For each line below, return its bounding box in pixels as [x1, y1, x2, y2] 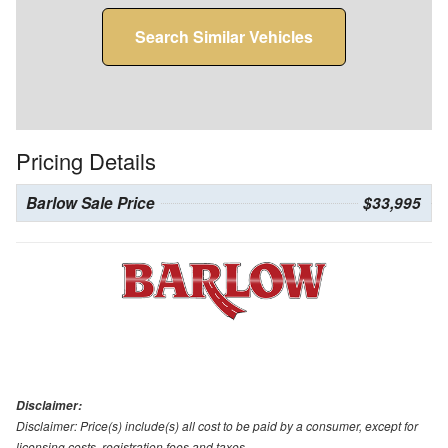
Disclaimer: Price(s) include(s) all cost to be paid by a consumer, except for [16, 417, 418, 435]
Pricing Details [16, 144, 156, 176]
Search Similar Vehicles [135, 24, 313, 48]
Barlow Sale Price [26, 191, 155, 214]
